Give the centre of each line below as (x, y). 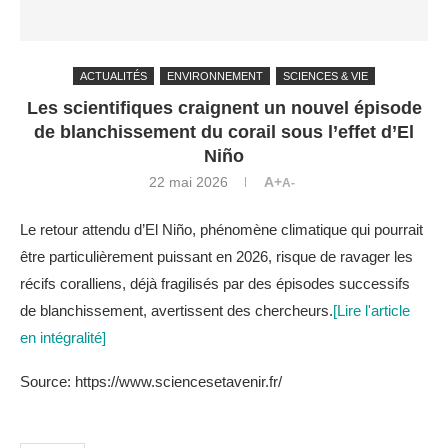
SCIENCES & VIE (325, 76)
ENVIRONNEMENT (215, 76)
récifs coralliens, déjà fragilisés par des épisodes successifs (215, 284)
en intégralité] (63, 338)
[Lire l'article (371, 311)
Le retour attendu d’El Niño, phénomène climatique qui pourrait (221, 230)
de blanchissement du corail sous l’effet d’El (224, 132)
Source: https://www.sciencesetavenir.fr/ (151, 382)
